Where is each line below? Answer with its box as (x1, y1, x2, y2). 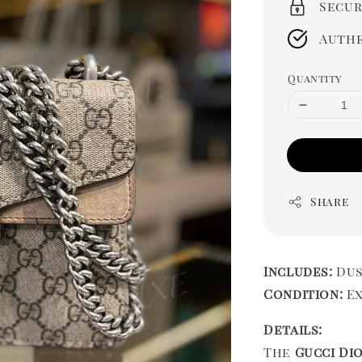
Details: (263, 321, 322, 339)
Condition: (263, 285, 343, 303)
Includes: (263, 263, 333, 280)
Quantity (288, 71, 342, 86)
